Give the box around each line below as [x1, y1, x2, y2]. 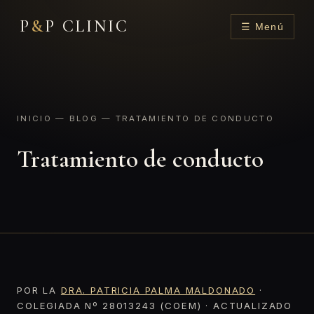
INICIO [17, 114, 52, 123]
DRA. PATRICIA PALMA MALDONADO [60, 285, 256, 296]
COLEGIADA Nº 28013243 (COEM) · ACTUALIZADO [17, 300, 293, 311]
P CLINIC [44, 16, 129, 36]
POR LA [17, 285, 61, 296]
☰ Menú [240, 22, 284, 32]
